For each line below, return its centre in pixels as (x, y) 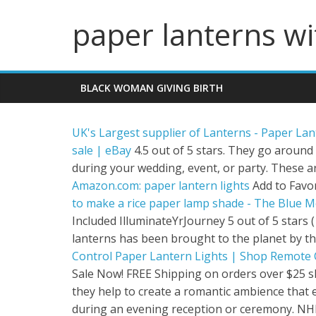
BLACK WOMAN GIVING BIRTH (152, 88)
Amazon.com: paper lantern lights (161, 186)
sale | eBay (102, 150)
